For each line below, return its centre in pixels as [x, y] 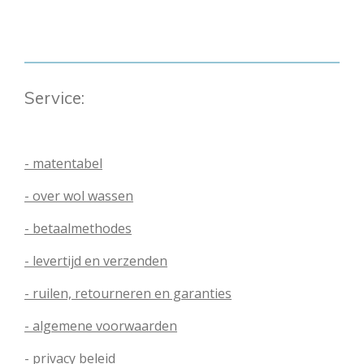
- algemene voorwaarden [101, 326]
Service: [54, 97]
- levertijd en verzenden [96, 261]
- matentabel [63, 163]
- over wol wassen [79, 196]
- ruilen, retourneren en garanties [128, 293]
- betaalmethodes [78, 228]
